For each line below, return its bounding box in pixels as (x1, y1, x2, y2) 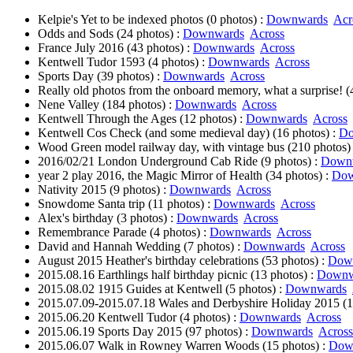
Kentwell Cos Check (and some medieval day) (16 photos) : (38, 126, 339, 139)
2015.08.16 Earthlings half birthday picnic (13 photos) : (38, 268, 317, 281)
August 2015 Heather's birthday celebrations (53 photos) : (38, 254, 328, 267)
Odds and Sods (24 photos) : (38, 27, 183, 40)
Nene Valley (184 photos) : (38, 98, 175, 111)
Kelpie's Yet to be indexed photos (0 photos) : (38, 13, 266, 26)
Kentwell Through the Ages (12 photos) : (38, 112, 246, 125)
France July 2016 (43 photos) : (38, 41, 193, 54)
